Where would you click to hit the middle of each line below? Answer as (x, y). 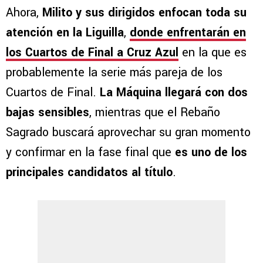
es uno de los (211, 152)
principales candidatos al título (89, 172)
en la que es (213, 52)
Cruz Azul (153, 52)
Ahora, (24, 12)
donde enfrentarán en (188, 32)
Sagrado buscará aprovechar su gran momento (128, 132)
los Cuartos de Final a (66, 52)
